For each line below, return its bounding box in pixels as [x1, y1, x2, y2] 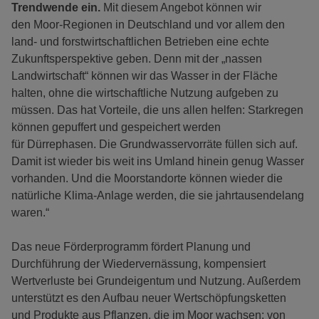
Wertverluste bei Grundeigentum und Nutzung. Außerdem [11, 275, 300, 288]
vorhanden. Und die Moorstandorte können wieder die [11, 172, 283, 185]
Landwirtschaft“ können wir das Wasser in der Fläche [11, 70, 278, 83]
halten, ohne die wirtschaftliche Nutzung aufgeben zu [11, 87, 278, 100]
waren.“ [11, 206, 55, 219]
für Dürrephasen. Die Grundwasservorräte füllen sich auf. [11, 138, 298, 151]
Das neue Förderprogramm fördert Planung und [11, 241, 251, 253]
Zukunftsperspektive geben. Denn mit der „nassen [11, 53, 262, 66]
